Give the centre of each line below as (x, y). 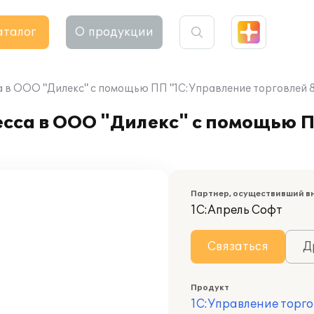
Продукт (210, 288)
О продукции (114, 32)
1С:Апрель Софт (237, 210)
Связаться (238, 247)
